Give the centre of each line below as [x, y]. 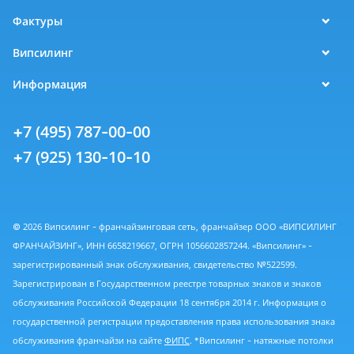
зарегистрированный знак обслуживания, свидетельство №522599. [155, 265]
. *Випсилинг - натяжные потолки [262, 341]
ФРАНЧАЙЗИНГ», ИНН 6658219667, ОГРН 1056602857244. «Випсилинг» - [162, 246]
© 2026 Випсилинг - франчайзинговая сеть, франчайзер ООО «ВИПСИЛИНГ [175, 227]
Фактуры [38, 21]
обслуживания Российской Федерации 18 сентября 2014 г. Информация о [169, 303]
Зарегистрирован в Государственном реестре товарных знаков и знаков [167, 284]
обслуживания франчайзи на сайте [88, 341]
